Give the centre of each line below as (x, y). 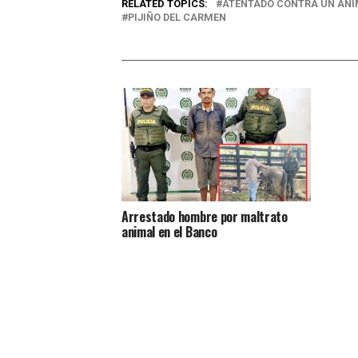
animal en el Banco (169, 231)
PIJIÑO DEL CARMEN (177, 17)
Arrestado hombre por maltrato (205, 216)
